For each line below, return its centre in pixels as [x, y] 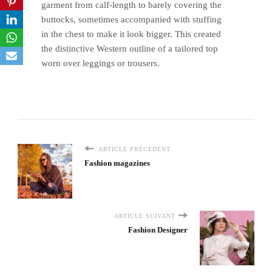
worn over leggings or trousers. [100, 63]
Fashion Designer [158, 229]
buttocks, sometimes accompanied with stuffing [131, 19]
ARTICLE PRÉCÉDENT [134, 149]
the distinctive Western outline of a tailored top [130, 48]
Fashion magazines [117, 163]
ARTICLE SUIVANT [145, 216]
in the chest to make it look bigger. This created [131, 34]
